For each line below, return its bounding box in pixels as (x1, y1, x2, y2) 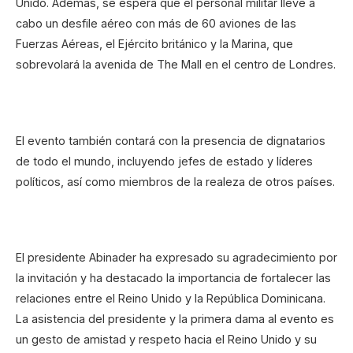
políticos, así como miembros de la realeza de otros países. (16, 174, 335, 188)
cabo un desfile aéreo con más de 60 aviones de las (16, 17, 296, 31)
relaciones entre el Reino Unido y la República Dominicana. (16, 292, 325, 305)
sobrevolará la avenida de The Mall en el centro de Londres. (16, 58, 336, 72)
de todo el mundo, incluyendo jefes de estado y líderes (16, 154, 313, 168)
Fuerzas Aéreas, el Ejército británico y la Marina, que (16, 37, 293, 51)
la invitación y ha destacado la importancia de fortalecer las (16, 271, 331, 284)
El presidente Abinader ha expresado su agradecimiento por (16, 251, 337, 264)
